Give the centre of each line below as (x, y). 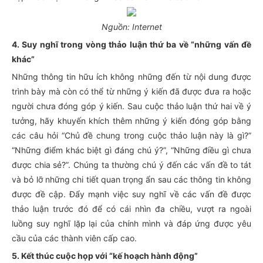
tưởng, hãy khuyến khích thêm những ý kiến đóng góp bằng (131, 121)
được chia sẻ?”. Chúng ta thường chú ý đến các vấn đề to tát (131, 165)
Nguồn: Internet (131, 27)
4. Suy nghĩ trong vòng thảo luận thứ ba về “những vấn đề (131, 44)
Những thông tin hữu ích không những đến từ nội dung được (131, 77)
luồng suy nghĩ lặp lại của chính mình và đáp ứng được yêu (131, 223)
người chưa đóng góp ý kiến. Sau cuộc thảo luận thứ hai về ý (131, 106)
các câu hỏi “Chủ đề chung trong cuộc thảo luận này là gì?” (131, 135)
